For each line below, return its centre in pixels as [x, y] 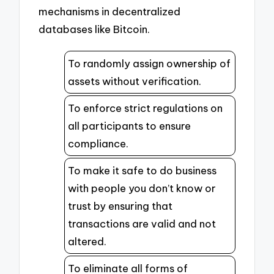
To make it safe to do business [142, 171]
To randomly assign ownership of [149, 64]
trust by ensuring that [120, 206]
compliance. [98, 144]
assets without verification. [135, 81]
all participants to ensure [129, 126]
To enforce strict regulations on [145, 108]
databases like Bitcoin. [94, 29]
